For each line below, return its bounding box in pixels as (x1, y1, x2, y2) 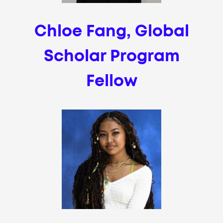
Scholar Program (43, 48, 180, 65)
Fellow (86, 73, 137, 90)
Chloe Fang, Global (34, 23, 189, 40)
